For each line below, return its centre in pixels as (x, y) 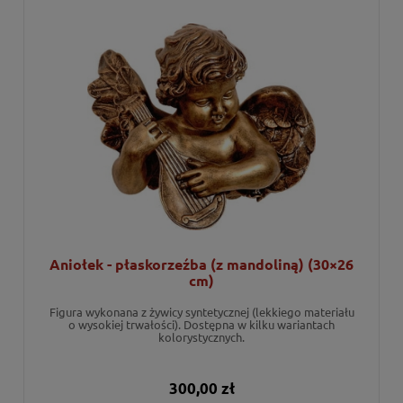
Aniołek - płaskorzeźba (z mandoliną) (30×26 (201, 264)
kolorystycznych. (201, 336)
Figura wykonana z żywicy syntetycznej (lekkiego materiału (201, 311)
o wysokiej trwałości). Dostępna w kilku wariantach (201, 324)
